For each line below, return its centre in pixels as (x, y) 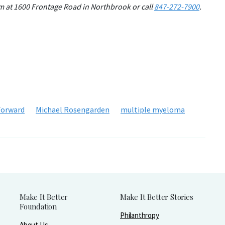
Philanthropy (140, 215)
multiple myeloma (153, 109)
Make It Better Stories (157, 197)
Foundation (38, 206)
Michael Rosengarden (73, 109)
